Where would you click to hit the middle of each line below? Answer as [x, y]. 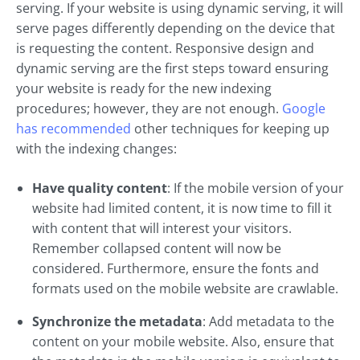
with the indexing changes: [96, 149]
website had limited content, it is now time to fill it [182, 209]
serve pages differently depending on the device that [176, 29]
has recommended [74, 129]
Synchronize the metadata [117, 322]
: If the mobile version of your [256, 188]
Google [304, 109]
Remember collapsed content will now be [157, 249]
